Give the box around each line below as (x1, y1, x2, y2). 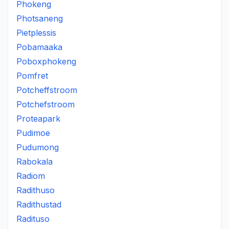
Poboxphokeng (16, 56, 76, 66)
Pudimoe (16, 128, 50, 138)
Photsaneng (16, 13, 63, 24)
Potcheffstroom (16, 85, 77, 95)
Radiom (16, 171, 45, 181)
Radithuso (16, 185, 55, 195)
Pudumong (16, 142, 59, 152)
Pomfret (16, 71, 48, 81)
